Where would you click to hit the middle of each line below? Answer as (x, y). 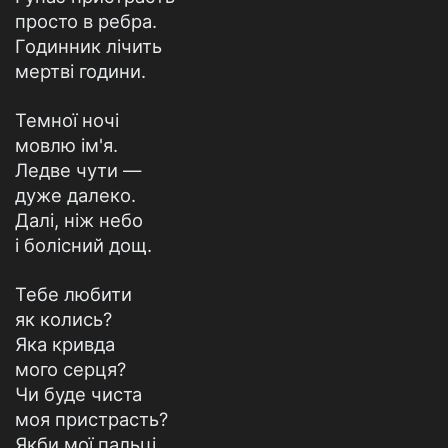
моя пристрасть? (91, 419)
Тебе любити (73, 294)
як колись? (63, 319)
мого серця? (70, 369)
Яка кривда (65, 344)
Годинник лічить (88, 46)
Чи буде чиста (78, 394)
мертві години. (80, 71)
